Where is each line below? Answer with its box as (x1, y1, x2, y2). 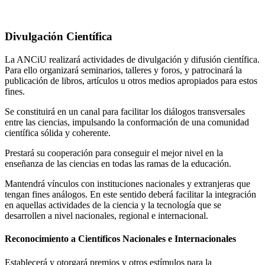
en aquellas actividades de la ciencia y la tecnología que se (5, 200, 221, 211)
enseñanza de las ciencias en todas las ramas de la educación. (5, 159, 231, 169)
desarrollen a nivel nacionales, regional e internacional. (5, 211, 208, 221)
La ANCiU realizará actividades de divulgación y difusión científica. (5, 54, 260, 65)
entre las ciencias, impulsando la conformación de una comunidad (5, 117, 249, 128)
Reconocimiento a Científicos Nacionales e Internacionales (5, 234, 236, 244)
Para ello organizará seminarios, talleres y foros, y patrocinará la (5, 65, 242, 76)
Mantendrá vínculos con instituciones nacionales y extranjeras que (5, 179, 250, 189)
